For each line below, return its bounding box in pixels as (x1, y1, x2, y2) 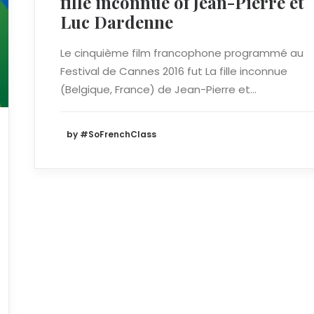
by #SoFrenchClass (67, 128, 156, 140)
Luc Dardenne (60, 10, 173, 33)
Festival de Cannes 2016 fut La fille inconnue (60, 63, 287, 78)
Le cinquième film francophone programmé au (60, 45, 303, 60)
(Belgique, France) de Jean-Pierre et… (60, 81, 257, 97)
